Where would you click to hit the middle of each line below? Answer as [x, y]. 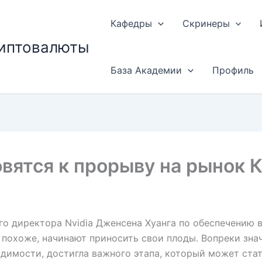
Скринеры [206, 23]
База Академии [146, 70]
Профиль [233, 70]
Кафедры [131, 23]
